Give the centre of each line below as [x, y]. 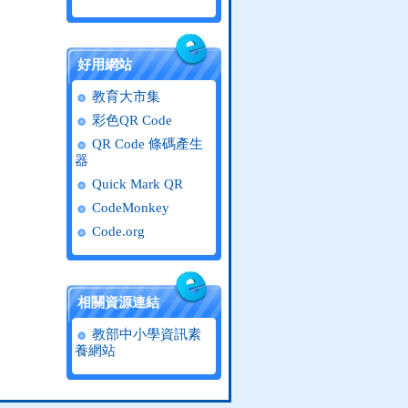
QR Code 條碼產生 [146, 144]
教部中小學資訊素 [145, 334]
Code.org [117, 231]
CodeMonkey [129, 208]
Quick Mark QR [136, 184]
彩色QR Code [130, 120]
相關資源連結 [118, 302]
